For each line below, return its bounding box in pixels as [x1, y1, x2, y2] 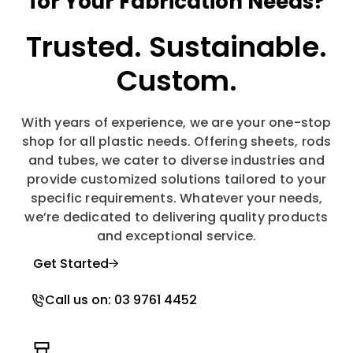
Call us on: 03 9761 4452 [45, 290, 197, 309]
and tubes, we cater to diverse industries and [28, 150, 325, 169]
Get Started [33, 254, 109, 273]
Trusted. [26, 26, 142, 67]
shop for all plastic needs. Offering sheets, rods [21, 132, 332, 150]
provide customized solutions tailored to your [26, 169, 326, 188]
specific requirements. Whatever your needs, [30, 188, 323, 207]
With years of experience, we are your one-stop [21, 113, 332, 132]
